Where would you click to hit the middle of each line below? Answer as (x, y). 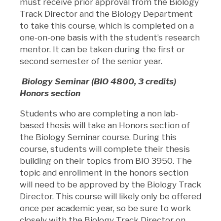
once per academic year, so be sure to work (105, 208)
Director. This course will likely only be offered (110, 196)
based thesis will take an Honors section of (105, 125)
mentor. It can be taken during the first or (102, 49)
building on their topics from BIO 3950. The (106, 161)
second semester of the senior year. (91, 61)
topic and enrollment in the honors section (104, 172)
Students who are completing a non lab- (99, 113)
